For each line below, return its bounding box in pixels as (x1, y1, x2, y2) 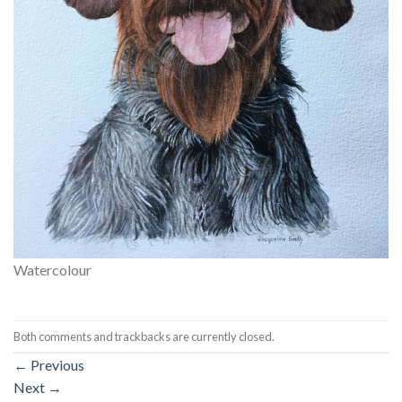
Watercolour (13, 260, 92, 278)
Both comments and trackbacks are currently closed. (13, 328, 275, 344)
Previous (28, 356, 84, 374)
